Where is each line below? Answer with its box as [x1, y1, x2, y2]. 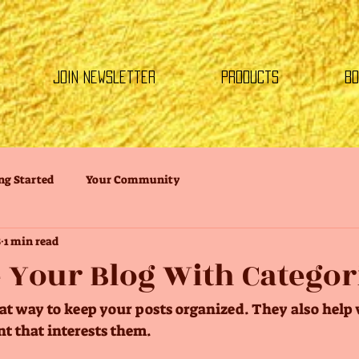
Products [221, 71, 279, 83]
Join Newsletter [52, 71, 155, 83]
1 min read [4, 233, 58, 248]
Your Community [86, 171, 180, 187]
